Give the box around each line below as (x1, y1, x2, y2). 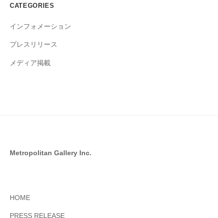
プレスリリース (10, 41, 57, 49)
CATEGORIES (10, 1, 54, 9)
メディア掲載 (10, 59, 51, 67)
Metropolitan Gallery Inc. (10, 149, 91, 157)
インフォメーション (10, 22, 71, 30)
